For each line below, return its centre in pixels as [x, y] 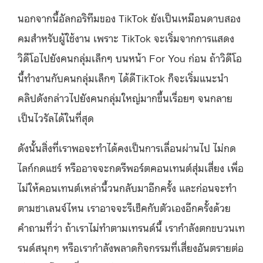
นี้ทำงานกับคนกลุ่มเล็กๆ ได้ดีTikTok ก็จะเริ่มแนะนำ [123, 77]
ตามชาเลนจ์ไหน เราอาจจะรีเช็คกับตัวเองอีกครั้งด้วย [124, 207]
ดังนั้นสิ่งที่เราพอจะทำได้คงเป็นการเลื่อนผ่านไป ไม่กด [127, 147]
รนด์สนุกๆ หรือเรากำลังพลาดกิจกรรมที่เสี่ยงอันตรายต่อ [131, 247]
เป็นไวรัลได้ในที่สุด [56, 117]
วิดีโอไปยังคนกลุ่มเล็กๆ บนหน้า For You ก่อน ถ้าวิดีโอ [130, 57]
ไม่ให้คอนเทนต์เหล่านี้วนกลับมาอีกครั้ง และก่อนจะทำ [127, 187]
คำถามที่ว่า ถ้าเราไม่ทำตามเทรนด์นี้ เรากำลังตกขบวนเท [131, 227]
